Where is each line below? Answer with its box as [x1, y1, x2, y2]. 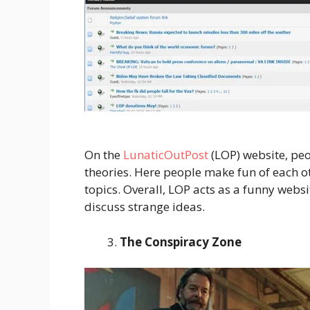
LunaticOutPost [123, 147, 208, 163]
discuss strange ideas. [84, 199, 205, 215]
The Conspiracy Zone [120, 233, 241, 250]
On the [84, 147, 123, 163]
